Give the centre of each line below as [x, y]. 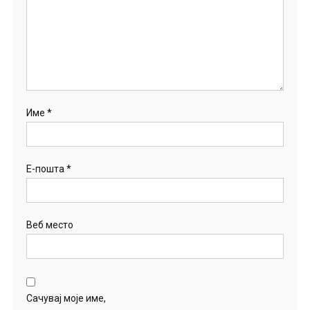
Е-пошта [46, 169]
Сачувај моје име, [66, 298]
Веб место [49, 225]
